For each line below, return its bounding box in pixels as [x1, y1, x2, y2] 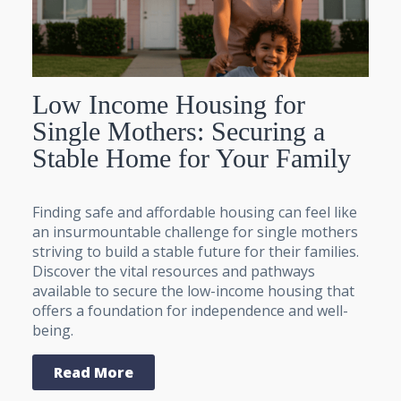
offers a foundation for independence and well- [32, 300, 348, 320]
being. [32, 320, 73, 340]
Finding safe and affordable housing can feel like [32, 201, 357, 222]
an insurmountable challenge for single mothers [32, 221, 358, 242]
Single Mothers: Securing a [32, 115, 325, 146]
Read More [54, 362, 133, 382]
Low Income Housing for [32, 89, 305, 119]
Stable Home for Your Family [32, 142, 351, 173]
